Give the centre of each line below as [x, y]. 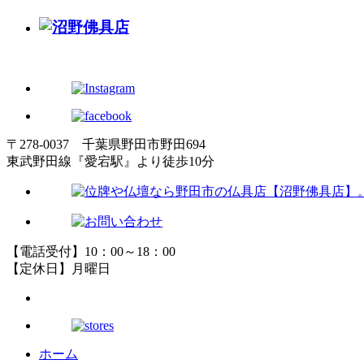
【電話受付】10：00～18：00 [91, 252]
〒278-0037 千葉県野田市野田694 [106, 145]
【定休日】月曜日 [58, 269]
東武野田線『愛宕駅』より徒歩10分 [110, 162]
